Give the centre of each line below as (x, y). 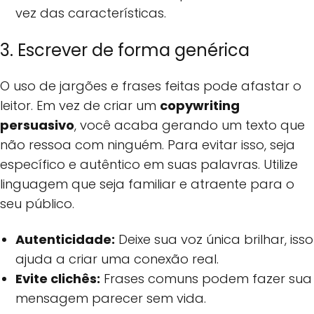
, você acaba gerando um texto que (190, 125)
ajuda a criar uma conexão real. (117, 259)
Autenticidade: (66, 239)
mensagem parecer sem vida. (111, 298)
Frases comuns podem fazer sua (206, 278)
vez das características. (91, 13)
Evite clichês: (58, 278)
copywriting (200, 106)
